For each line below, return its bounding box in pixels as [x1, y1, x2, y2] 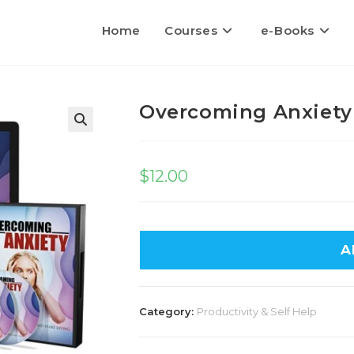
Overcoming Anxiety [139, 100, 352, 123]
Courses [164, 23, 218, 38]
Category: [139, 305, 197, 318]
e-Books [260, 23, 314, 38]
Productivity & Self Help [197, 305, 317, 318]
